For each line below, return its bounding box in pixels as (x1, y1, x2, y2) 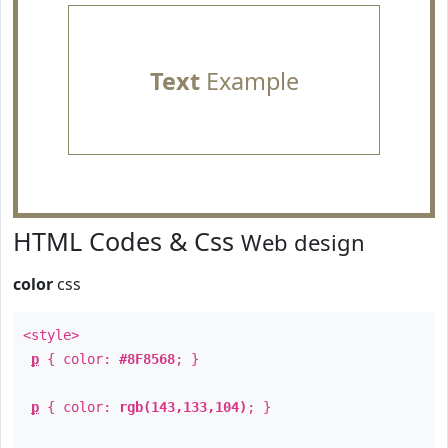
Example (199, 65, 299, 97)
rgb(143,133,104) (119, 399, 247, 415)
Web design (241, 227, 365, 257)
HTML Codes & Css (13, 224, 241, 258)
